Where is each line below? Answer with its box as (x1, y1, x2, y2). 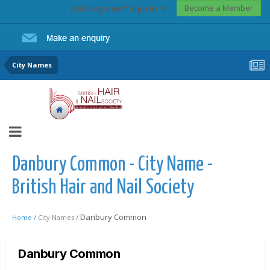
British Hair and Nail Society (12, 178, 194, 198)
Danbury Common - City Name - (12, 155, 213, 175)
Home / (12, 213, 38, 222)
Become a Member (184, 2, 253, 13)
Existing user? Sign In (71, 3, 161, 14)
